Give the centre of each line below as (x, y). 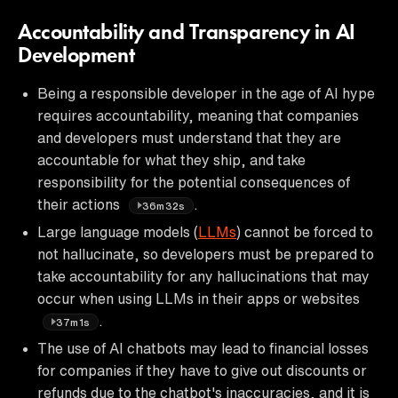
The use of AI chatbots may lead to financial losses (203, 348)
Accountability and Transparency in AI (187, 33)
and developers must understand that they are (189, 137)
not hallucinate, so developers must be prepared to (206, 254)
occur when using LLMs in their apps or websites (199, 298)
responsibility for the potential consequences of (194, 182)
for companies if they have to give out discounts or (202, 370)
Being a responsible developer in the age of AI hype (206, 93)
